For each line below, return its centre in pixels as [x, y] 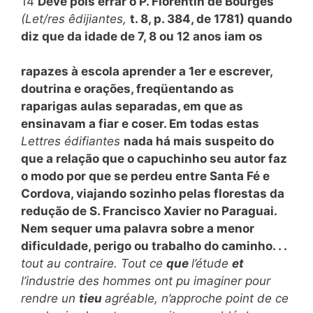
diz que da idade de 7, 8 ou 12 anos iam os [142, 36]
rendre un [50, 298]
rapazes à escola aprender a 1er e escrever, [147, 71]
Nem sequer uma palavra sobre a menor [138, 228]
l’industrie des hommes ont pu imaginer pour [146, 281]
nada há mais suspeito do [199, 141]
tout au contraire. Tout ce [94, 263]
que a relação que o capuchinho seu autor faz [154, 159]
